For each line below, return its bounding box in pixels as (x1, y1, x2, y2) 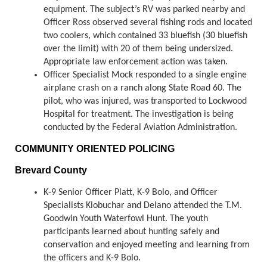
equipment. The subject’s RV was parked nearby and (44, 4, 245, 14)
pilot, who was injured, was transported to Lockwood (44, 96, 247, 106)
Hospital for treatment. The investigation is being (44, 109, 234, 119)
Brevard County (15, 164, 87, 175)
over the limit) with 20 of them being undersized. (44, 44, 233, 54)
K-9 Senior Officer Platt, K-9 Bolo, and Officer (44, 187, 218, 197)
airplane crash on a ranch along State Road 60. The (44, 83, 241, 93)
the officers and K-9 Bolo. (44, 253, 141, 263)
